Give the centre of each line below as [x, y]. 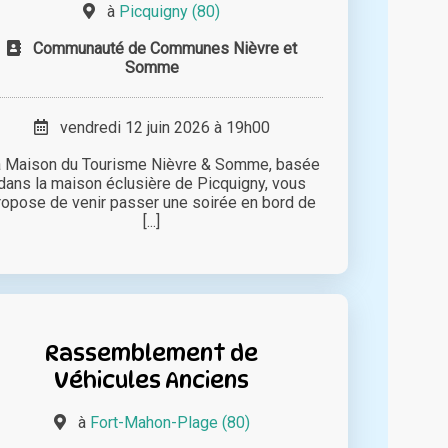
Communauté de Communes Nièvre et [164, 49]
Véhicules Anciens [152, 380]
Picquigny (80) [170, 12]
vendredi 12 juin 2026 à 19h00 [158, 128]
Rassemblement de [152, 353]
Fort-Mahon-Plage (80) [169, 423]
